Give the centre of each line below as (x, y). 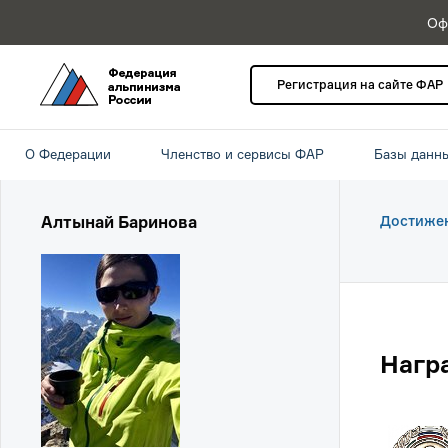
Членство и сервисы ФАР (242, 154)
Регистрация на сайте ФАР (360, 84)
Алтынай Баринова (119, 222)
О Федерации (68, 154)
